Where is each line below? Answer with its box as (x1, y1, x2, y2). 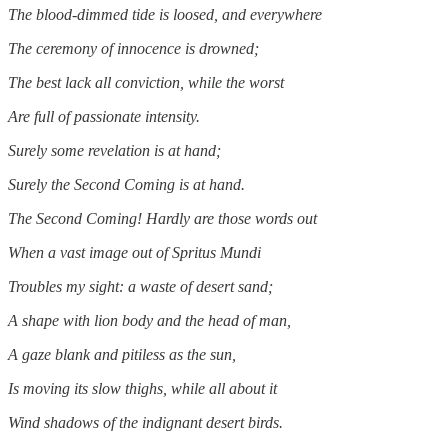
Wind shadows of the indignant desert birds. (8, 413, 283, 431)
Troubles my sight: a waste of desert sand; (8, 277, 273, 295)
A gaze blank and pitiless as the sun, (8, 345, 236, 363)
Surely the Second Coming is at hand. (8, 175, 245, 193)
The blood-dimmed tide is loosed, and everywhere (8, 5, 322, 23)
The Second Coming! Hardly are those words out (8, 209, 317, 227)
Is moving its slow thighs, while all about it (8, 379, 277, 397)
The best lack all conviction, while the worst (8, 73, 284, 91)
